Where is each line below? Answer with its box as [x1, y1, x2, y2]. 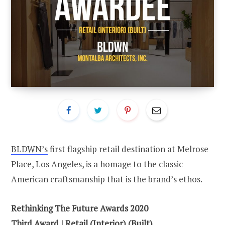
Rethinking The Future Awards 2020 [11, 202, 148, 214]
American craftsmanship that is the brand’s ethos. [11, 173, 202, 185]
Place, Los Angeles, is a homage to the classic [11, 158, 183, 170]
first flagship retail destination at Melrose [48, 143, 208, 155]
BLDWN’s [11, 143, 48, 155]
